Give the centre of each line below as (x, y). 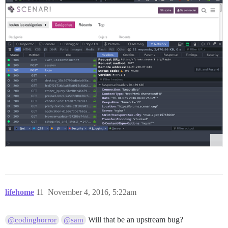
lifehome (20, 192)
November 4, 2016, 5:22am (92, 192)
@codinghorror (32, 220)
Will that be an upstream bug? (135, 220)
